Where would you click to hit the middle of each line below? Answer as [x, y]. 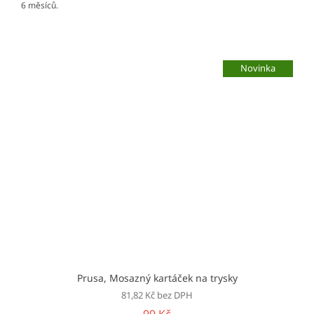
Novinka [258, 68]
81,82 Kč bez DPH [157, 295]
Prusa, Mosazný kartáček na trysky [157, 278]
